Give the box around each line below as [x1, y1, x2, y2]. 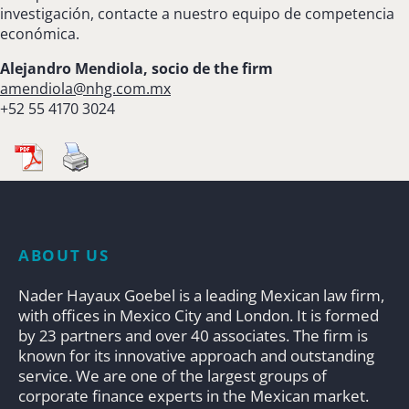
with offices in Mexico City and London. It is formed [18, 304, 379, 326]
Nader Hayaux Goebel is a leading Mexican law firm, [18, 284, 384, 306]
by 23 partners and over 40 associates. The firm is [18, 324, 368, 346]
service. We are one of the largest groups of [18, 364, 327, 386]
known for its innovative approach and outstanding [18, 344, 374, 366]
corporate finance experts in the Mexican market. [18, 384, 369, 406]
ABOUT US [18, 244, 110, 266]
